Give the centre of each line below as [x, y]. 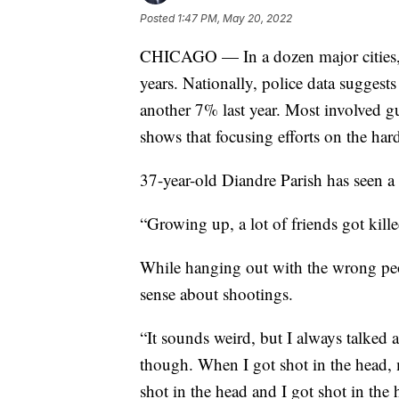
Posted [159, 18]
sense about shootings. [216, 293]
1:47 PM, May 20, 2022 [235, 18]
